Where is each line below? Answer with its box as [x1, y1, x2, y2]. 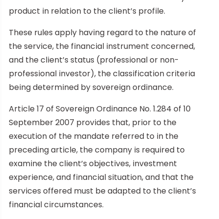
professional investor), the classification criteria [9, 67, 195, 79]
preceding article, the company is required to [9, 144, 185, 155]
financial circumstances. [9, 198, 104, 210]
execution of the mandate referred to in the [9, 130, 178, 142]
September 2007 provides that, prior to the [9, 116, 176, 128]
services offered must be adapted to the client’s [9, 185, 196, 197]
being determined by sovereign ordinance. [9, 81, 174, 93]
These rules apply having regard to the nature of [9, 26, 196, 38]
